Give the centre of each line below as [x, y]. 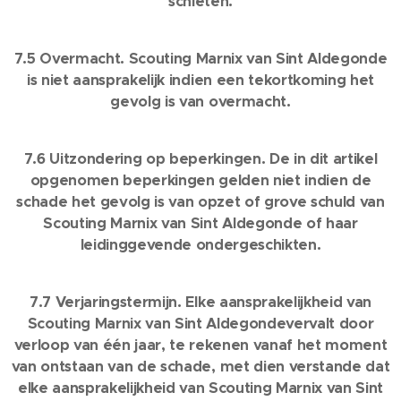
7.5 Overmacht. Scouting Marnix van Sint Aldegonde [200, 59]
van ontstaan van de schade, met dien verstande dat [200, 367]
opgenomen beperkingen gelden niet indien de [200, 180]
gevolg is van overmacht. [200, 102]
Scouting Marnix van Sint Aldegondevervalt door [200, 324]
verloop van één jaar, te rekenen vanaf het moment [200, 345]
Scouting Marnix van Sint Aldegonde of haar [200, 223]
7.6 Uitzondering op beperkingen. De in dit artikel [200, 159]
